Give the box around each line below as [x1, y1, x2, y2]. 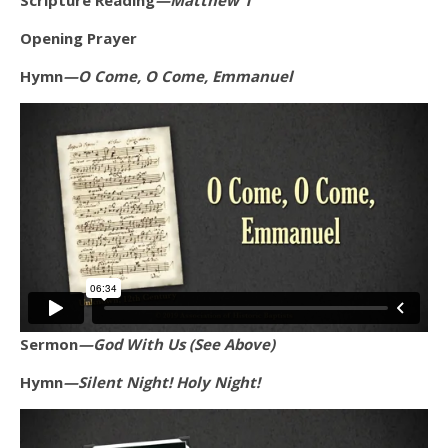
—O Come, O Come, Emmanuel [63, 66, 293, 86]
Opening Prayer [20, 28, 137, 48]
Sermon [20, 333, 78, 354]
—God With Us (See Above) [78, 333, 275, 354]
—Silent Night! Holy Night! [63, 371, 260, 392]
